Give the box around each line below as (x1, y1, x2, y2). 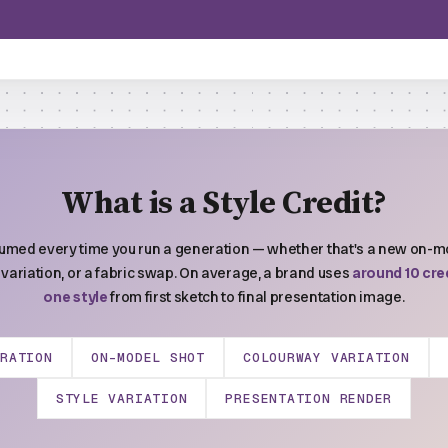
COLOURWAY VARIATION (242, 349, 410, 366)
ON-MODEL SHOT (90, 349, 205, 366)
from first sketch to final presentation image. (107, 287, 405, 307)
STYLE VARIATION (55, 390, 188, 407)
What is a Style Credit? (61, 184, 387, 224)
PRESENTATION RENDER (225, 390, 393, 407)
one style (43, 287, 108, 307)
